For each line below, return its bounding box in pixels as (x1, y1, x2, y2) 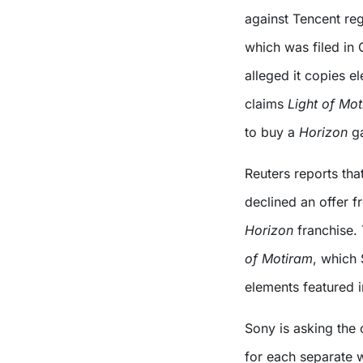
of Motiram (245, 250, 313, 267)
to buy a (245, 123, 299, 140)
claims (245, 95, 284, 112)
